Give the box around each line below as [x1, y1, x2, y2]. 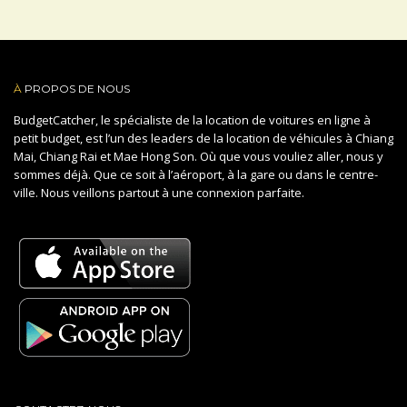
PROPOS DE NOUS [22, 81, 130, 95]
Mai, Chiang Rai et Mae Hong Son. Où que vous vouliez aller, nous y [14, 147, 383, 164]
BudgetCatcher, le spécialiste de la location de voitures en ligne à [14, 111, 371, 128]
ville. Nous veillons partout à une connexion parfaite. [14, 184, 304, 201]
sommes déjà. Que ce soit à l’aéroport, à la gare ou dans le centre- [14, 165, 378, 183]
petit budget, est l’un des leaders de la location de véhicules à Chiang [14, 129, 393, 146]
